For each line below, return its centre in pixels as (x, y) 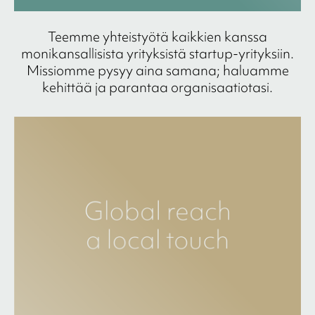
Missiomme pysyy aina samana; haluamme (157, 71)
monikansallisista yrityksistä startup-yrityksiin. (157, 54)
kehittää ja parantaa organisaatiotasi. (157, 88)
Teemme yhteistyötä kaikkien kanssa (157, 37)
